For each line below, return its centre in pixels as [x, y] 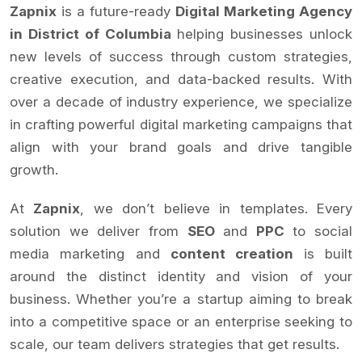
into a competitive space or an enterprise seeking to [181, 321]
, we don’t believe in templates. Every [217, 208]
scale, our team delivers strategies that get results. [175, 344]
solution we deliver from [99, 231]
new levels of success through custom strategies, [181, 56]
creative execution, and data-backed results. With [181, 79]
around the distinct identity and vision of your [181, 276]
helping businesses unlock [261, 34]
